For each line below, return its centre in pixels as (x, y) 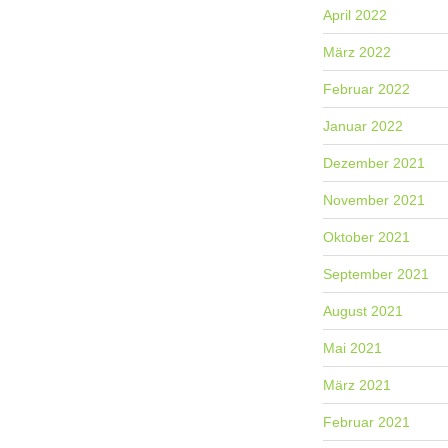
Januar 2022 (363, 126)
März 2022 (357, 52)
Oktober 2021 (367, 237)
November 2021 (374, 200)
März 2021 (357, 385)
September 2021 (376, 274)
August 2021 (363, 311)
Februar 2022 (367, 89)
